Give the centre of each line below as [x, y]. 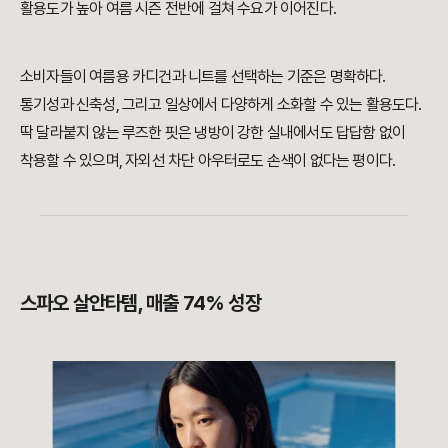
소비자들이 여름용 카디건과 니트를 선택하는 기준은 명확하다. [203, 76]
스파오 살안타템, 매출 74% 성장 [140, 302]
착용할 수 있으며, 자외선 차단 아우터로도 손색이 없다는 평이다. [208, 160]
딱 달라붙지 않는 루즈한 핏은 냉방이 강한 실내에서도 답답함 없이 [213, 132]
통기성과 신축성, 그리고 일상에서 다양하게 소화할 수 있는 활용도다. [221, 104]
